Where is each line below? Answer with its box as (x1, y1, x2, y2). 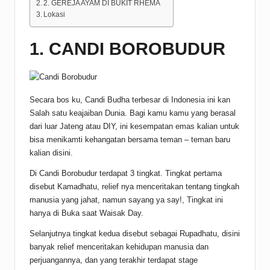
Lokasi (43, 11, 66, 19)
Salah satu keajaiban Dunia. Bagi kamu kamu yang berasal (30, 108, 236, 118)
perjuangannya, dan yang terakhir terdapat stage (30, 256, 198, 265)
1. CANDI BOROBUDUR (30, 39, 225, 59)
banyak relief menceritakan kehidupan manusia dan (30, 242, 209, 252)
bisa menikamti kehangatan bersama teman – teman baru (30, 135, 230, 145)
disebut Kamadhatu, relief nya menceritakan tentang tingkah (30, 182, 239, 192)
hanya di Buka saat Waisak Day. (30, 209, 143, 218)
